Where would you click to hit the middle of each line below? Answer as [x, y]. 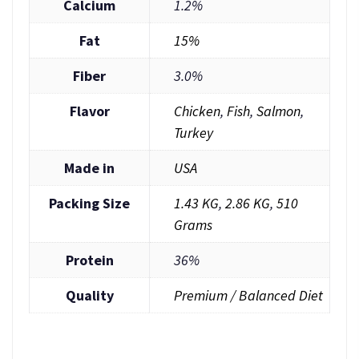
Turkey [194, 133]
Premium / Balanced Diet [248, 295]
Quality [89, 295]
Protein [89, 260]
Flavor [89, 111]
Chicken [197, 111]
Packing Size [89, 203]
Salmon [278, 111]
